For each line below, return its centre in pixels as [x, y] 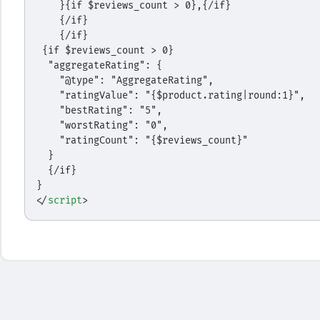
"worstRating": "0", [113, 125]
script [65, 200]
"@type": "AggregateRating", [136, 80]
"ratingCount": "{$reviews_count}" [153, 140]
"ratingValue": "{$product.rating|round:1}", [182, 95]
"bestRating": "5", [110, 110]
